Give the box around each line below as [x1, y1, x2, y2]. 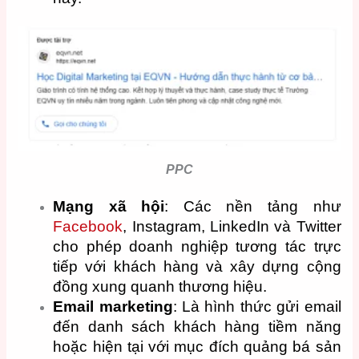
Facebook [53, 218, 123, 236]
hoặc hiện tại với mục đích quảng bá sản [53, 338, 341, 356]
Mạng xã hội [53, 198, 165, 216]
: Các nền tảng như [164, 198, 341, 216]
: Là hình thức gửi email [172, 298, 341, 316]
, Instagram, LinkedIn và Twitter [123, 218, 341, 236]
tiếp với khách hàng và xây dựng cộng [53, 258, 341, 276]
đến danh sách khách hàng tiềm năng [53, 318, 341, 336]
